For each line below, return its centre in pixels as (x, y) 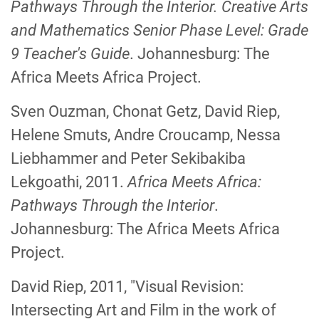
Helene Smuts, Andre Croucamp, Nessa (146, 135)
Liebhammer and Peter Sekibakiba (128, 158)
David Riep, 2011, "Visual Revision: (127, 287)
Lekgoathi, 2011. (69, 182)
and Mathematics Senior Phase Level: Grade (159, 30)
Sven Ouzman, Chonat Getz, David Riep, (145, 111)
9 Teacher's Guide (70, 54)
